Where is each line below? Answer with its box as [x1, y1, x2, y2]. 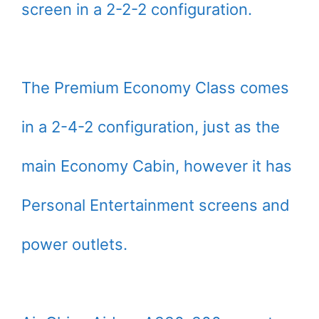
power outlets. [21, 235, 127, 254]
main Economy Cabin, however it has [21, 157, 292, 176]
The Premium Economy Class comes [21, 78, 289, 98]
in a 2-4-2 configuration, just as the [21, 117, 280, 137]
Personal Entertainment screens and [21, 196, 290, 215]
